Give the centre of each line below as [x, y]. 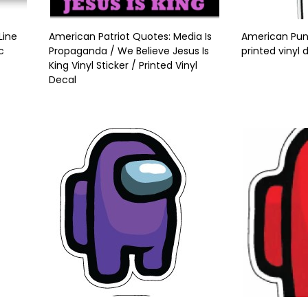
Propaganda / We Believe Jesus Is [129, 51]
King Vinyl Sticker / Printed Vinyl [123, 65]
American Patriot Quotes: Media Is [130, 36]
